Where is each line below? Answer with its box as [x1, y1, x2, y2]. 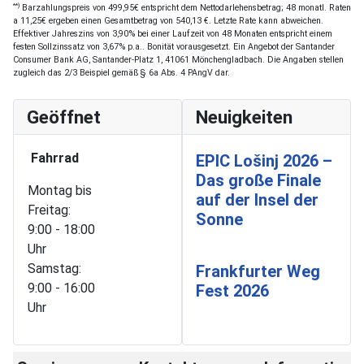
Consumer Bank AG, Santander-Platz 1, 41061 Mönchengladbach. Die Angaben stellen [13, 54, 344, 65]
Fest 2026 [196, 280, 269, 301]
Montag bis [28, 182, 92, 198]
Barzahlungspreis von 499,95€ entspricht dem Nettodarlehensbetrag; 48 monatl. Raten [19, 2, 351, 13]
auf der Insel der [196, 189, 318, 210]
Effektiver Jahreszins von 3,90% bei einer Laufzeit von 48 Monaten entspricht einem [13, 28, 332, 39]
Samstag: [28, 260, 81, 276]
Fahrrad [31, 149, 79, 166]
